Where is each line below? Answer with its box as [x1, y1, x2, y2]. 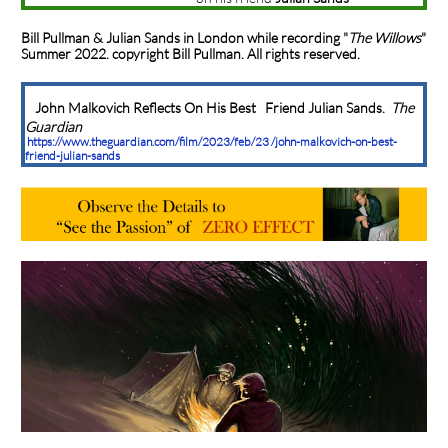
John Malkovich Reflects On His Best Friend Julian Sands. [35, 99, 391, 116]
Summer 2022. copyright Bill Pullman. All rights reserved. [21, 45, 360, 62]
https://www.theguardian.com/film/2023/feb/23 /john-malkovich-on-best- [25, 134, 397, 149]
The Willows [348, 29, 421, 46]
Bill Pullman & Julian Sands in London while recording [21, 29, 340, 46]
